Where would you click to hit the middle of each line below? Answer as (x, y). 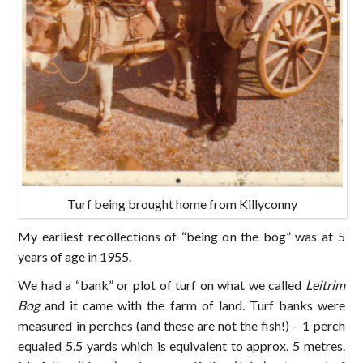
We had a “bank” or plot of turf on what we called (162, 284)
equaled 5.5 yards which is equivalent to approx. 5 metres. (181, 345)
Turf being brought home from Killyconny (182, 203)
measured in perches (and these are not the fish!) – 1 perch (181, 325)
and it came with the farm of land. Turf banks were (192, 305)
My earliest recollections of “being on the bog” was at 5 (181, 236)
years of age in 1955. (75, 256)
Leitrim (325, 284)
